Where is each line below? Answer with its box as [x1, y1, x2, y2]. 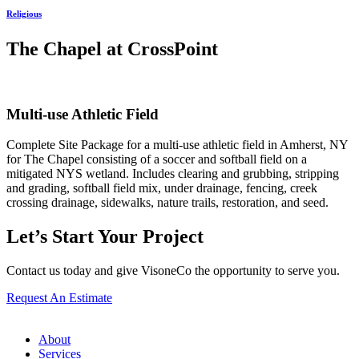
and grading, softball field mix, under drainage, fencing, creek [6, 181, 317, 196]
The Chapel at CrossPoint [6, 38, 218, 59]
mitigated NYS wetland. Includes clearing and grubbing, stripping [6, 167, 339, 181]
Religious [6, 8, 42, 18]
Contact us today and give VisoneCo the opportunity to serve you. [6, 264, 340, 278]
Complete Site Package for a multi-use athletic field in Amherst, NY [6, 138, 348, 152]
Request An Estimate [6, 291, 112, 305]
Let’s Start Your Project [6, 226, 204, 248]
